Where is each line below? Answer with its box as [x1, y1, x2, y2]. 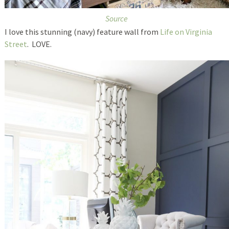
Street [4, 38, 27, 49]
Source [105, 13, 128, 24]
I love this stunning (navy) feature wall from [4, 26, 160, 37]
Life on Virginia [159, 26, 212, 37]
